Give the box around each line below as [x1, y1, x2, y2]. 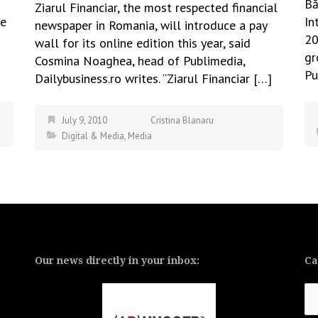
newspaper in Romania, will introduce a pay [35, 17, 267, 33]
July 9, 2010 [62, 114, 107, 126]
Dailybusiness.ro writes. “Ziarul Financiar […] [35, 70, 272, 87]
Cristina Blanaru [150, 114, 214, 126]
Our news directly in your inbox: [35, 255, 199, 266]
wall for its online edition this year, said [35, 35, 251, 51]
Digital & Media [62, 130, 124, 142]
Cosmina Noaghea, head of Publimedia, [35, 53, 245, 69]
